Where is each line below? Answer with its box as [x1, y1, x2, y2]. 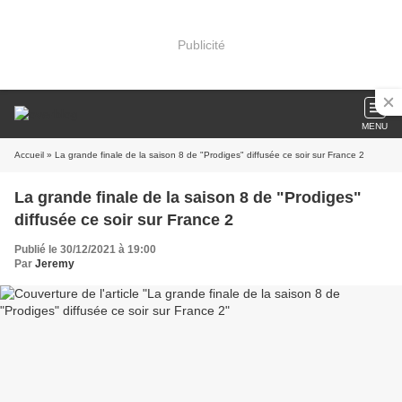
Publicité [177, 37, 225, 52]
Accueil [14, 150, 44, 160]
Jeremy [35, 258, 74, 270]
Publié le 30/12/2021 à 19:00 [14, 243, 156, 256]
